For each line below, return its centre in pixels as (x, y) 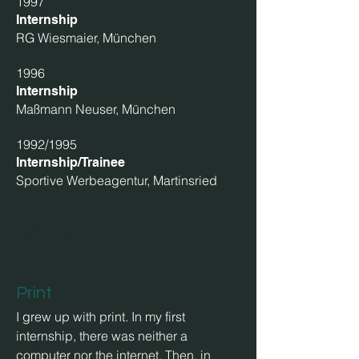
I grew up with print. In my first (101, 317)
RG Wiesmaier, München (86, 38)
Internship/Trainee (71, 162)
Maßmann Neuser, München (96, 109)
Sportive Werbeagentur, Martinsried (117, 180)
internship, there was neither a (102, 336)
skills (45, 231)
